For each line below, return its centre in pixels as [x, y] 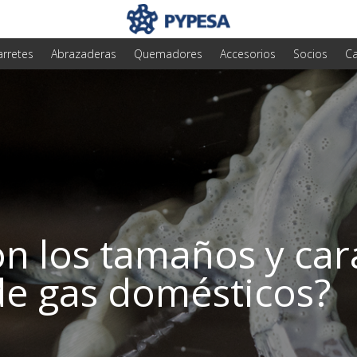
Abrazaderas [84, 53]
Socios [310, 53]
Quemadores [168, 53]
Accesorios [248, 53]
